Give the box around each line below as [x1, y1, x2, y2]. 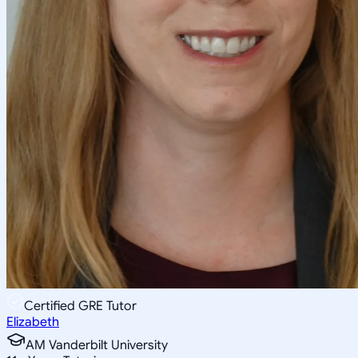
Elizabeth [6, 313, 59, 330]
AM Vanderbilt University [26, 336, 168, 353]
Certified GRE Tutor [24, 297, 137, 314]
